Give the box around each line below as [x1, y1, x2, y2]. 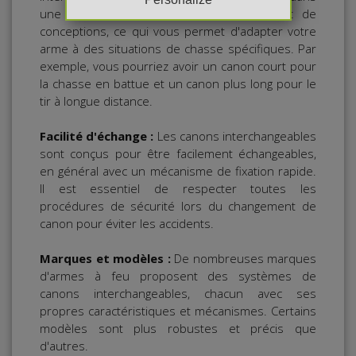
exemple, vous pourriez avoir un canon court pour [40, 58, 316, 75]
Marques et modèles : [40, 250, 171, 267]
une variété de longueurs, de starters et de [40, 6, 316, 22]
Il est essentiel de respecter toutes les [40, 180, 316, 197]
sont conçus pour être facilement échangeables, [40, 145, 316, 162]
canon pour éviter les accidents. [40, 215, 214, 232]
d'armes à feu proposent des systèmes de [40, 268, 316, 284]
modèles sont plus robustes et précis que [40, 320, 316, 337]
